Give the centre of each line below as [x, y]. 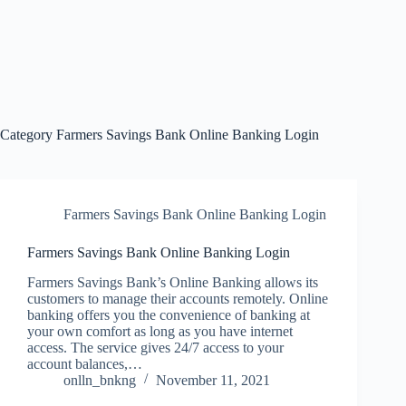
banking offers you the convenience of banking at [169, 314]
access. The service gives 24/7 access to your [155, 347]
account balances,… [85, 363]
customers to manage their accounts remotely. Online [178, 298]
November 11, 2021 [213, 380]
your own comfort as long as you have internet [160, 331]
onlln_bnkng [100, 380]
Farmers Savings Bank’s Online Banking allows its [173, 282]
